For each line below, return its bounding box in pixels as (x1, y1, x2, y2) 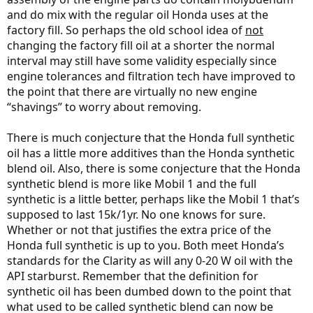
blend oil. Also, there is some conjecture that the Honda (7, 161, 300, 176)
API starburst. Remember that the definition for (7, 268, 259, 284)
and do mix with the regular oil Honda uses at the (7, 7, 268, 22)
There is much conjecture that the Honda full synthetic (7, 130, 295, 145)
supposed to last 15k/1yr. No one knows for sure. (7, 207, 265, 222)
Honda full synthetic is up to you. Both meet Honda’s (7, 238, 284, 253)
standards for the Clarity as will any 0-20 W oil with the (7, 253, 293, 268)
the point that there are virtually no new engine (7, 84, 257, 99)
